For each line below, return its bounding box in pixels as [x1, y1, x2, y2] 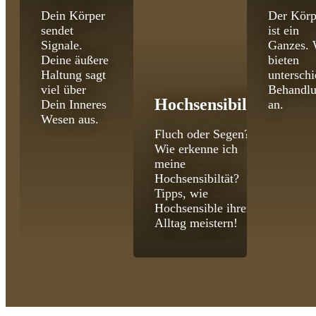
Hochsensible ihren [154, 201, 253, 216]
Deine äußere [41, 53, 109, 68]
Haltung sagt [41, 68, 106, 83]
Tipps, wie [154, 186, 208, 201]
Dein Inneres [41, 97, 107, 112]
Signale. [41, 38, 83, 53]
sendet [41, 23, 73, 38]
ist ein [268, 23, 299, 38]
